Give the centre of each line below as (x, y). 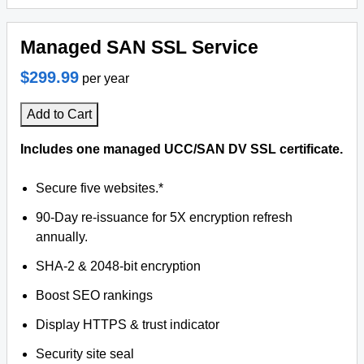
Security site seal (85, 354)
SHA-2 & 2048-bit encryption (119, 266)
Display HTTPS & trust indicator (128, 325)
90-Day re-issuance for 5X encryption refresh (165, 217)
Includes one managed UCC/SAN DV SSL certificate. (182, 149)
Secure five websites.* (100, 188)
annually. (62, 237)
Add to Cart (59, 114)
